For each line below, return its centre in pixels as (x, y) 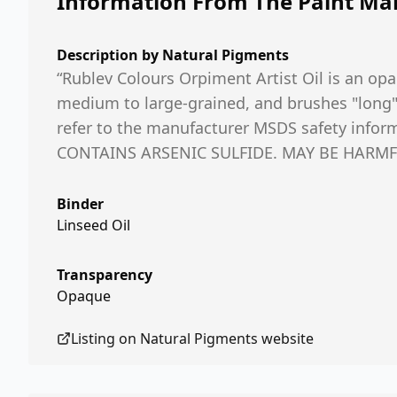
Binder (80, 204)
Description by (109, 55)
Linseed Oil (93, 225)
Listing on (105, 339)
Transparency (105, 275)
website (286, 339)
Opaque (84, 296)
